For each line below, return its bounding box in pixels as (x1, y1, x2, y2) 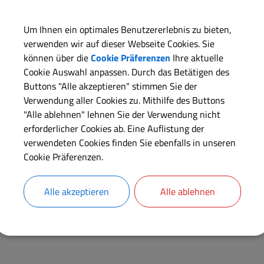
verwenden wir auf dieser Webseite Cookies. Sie (23, 37, 214, 51)
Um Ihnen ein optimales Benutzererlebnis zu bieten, (23, 22, 232, 37)
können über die (23, 51, 91, 65)
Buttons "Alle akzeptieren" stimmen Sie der (23, 79, 197, 93)
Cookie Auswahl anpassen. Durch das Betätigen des (23, 65, 229, 79)
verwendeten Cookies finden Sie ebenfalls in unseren (23, 136, 236, 150)
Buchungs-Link (62, 179, 124, 193)
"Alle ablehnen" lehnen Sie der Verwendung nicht (23, 107, 220, 121)
